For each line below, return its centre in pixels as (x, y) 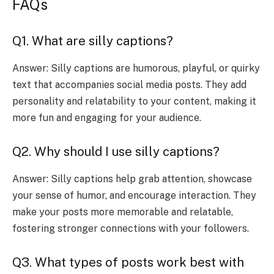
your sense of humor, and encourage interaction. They (134, 195)
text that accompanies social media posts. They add (129, 84)
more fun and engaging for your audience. (107, 117)
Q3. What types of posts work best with (128, 263)
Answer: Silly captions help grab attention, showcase (132, 179)
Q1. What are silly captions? (93, 41)
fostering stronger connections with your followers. (131, 228)
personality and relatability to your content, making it (134, 101)
